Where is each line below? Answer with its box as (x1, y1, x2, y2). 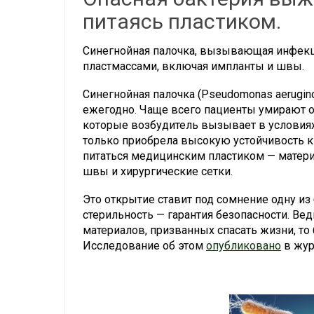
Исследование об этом (83, 239, 206, 253)
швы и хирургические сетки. (83, 165, 233, 179)
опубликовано (206, 239, 281, 253)
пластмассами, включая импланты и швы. (83, 60, 304, 74)
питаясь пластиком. (83, 9, 281, 34)
